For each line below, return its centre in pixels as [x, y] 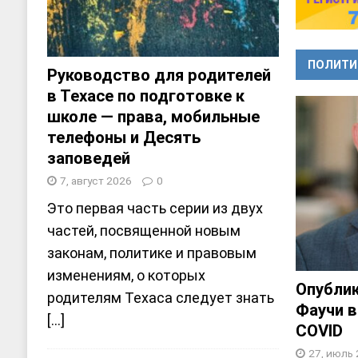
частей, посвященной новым [143, 231]
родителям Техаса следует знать [160, 298]
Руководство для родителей [159, 76]
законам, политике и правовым [151, 253]
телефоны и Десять [123, 138]
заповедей [88, 159]
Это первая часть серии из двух [155, 209]
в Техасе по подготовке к [145, 96]
